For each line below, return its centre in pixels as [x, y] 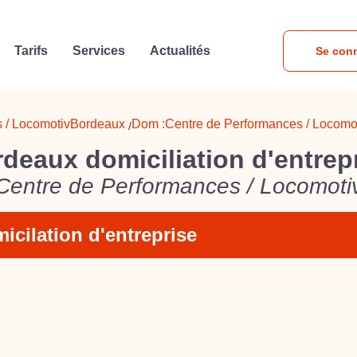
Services [99, 51]
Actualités [180, 51]
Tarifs [31, 51]
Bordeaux [98, 124]
